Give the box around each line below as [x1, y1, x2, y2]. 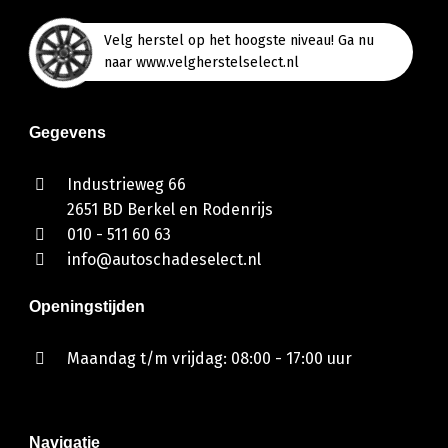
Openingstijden [28, 297, 145, 315]
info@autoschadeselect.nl [66, 249, 261, 269]
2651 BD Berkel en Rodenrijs [66, 199, 273, 219]
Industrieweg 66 [66, 174, 186, 194]
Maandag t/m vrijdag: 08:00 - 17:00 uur [66, 348, 352, 368]
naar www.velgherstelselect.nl [103, 53, 299, 71]
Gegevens [28, 123, 106, 141]
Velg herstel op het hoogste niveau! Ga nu [103, 31, 374, 49]
